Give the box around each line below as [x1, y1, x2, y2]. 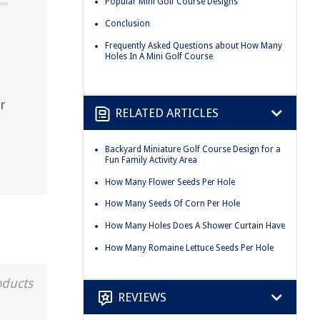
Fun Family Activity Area [105, 155, 197, 166]
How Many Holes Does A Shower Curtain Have [105, 220, 285, 231]
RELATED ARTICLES [115, 105, 219, 120]
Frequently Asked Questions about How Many [105, 40, 282, 51]
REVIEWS [118, 289, 166, 304]
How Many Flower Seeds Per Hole [105, 176, 235, 187]
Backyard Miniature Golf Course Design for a [105, 144, 281, 155]
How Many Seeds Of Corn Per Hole [105, 199, 240, 209]
